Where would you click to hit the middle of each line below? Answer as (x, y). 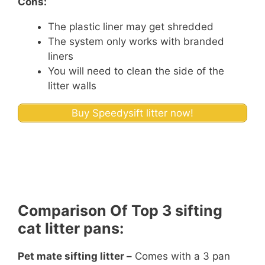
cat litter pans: (71, 229)
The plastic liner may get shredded (131, 26)
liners (61, 56)
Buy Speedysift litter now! (132, 113)
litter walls (72, 85)
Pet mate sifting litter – (75, 256)
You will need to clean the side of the (136, 71)
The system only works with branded (136, 41)
